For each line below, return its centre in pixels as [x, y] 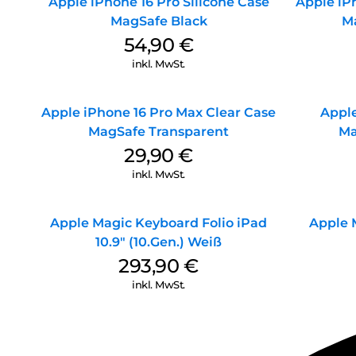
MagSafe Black [159, 21]
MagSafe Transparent [159, 131]
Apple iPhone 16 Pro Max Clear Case [159, 112]
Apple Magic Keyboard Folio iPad [159, 222]
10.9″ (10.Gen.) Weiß [159, 242]
